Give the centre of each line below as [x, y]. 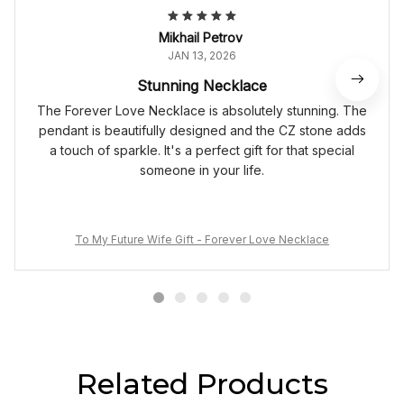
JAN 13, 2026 [202, 56]
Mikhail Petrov [200, 38]
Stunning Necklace [202, 86]
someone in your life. [202, 170]
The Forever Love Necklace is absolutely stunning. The [202, 111]
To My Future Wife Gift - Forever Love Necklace [202, 240]
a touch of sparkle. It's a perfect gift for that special [202, 151]
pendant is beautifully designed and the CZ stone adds [202, 131]
